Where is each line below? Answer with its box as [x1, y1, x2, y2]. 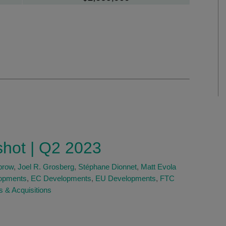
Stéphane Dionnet [78, 162, 137, 172]
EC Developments [31, 174, 91, 183]
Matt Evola [141, 162, 176, 172]
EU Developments [95, 174, 156, 183]
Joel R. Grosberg [18, 162, 74, 172]
